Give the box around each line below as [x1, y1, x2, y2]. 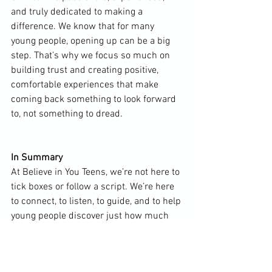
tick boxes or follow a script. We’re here [11, 181, 177, 193]
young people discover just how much [11, 210, 171, 222]
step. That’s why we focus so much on [11, 50, 172, 62]
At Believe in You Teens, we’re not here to [11, 166, 182, 178]
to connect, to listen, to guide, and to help [11, 195, 183, 208]
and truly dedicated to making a [11, 6, 145, 18]
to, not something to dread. [11, 108, 123, 120]
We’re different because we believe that [11, 254, 177, 266]
